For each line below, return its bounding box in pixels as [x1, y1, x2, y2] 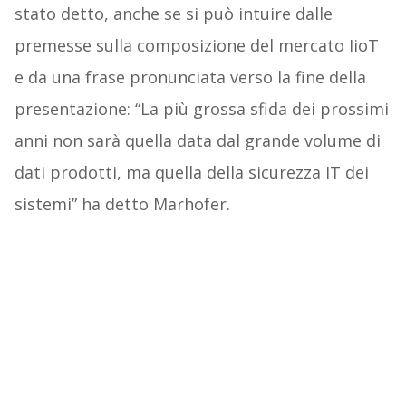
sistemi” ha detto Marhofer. [14, 192, 230, 215]
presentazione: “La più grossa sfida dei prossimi [14, 97, 389, 120]
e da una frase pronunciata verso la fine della [14, 65, 366, 88]
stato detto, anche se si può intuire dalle [14, 2, 333, 24]
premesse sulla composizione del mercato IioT [14, 34, 379, 56]
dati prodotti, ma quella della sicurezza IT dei [14, 160, 369, 183]
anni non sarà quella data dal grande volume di [14, 129, 381, 151]
